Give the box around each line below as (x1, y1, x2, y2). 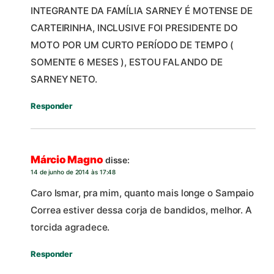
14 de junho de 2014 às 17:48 (31, 168, 116, 176)
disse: (105, 155, 130, 166)
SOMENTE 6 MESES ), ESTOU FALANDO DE (31, 56, 223, 68)
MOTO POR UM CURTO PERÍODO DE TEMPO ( (31, 39, 234, 51)
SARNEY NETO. (31, 73, 97, 85)
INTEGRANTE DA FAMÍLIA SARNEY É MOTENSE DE (31, 4, 253, 17)
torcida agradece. (31, 221, 110, 233)
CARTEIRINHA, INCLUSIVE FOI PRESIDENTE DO (31, 21, 238, 34)
